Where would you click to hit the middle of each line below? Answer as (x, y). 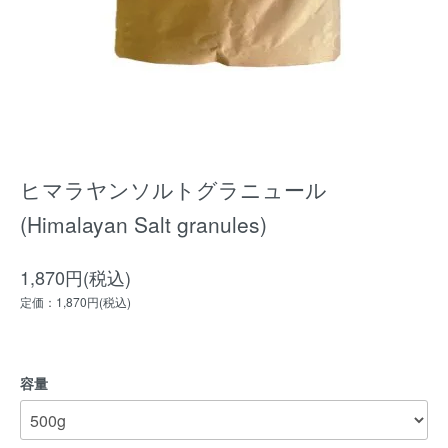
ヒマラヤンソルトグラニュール (173, 189)
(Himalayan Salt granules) (143, 224)
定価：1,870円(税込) (75, 301)
